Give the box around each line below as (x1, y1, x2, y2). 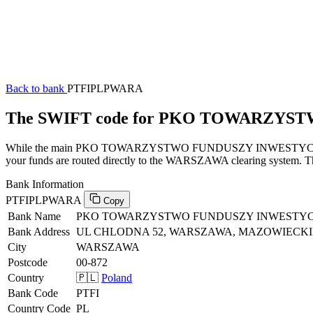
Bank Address (8, 225, 70, 238)
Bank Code (8, 286, 58, 299)
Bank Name (8, 210, 61, 222)
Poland (101, 271, 132, 284)
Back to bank (6, 82, 67, 94)
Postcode (8, 256, 48, 268)
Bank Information (6, 177, 84, 190)
